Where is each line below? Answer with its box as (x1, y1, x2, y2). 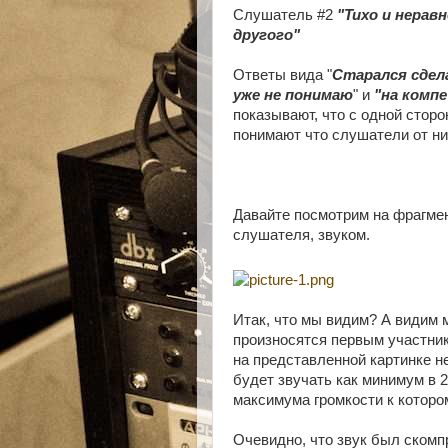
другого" (233, 27, 300, 43)
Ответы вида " (233, 67, 332, 83)
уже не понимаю (233, 87, 353, 103)
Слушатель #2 (233, 7, 337, 23)
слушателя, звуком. (233, 227, 370, 243)
